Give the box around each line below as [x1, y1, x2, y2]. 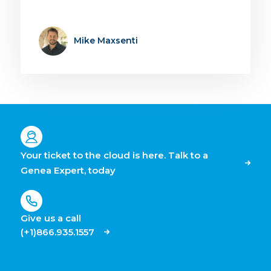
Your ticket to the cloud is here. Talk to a [20, 149, 208, 161]
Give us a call [20, 212, 81, 224]
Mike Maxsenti [73, 35, 138, 47]
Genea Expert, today [20, 164, 116, 176]
